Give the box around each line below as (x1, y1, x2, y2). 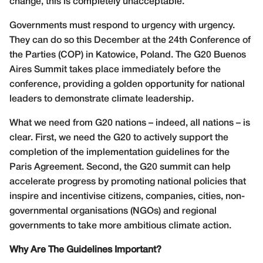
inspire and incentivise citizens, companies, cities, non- (9, 192, 245, 201)
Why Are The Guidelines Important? (9, 245, 161, 254)
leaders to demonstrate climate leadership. (9, 95, 194, 103)
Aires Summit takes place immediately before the (9, 65, 221, 74)
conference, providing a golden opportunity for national (9, 80, 245, 89)
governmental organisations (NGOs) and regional (9, 207, 217, 215)
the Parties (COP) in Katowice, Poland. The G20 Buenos (9, 50, 246, 59)
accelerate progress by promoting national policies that (9, 177, 246, 186)
